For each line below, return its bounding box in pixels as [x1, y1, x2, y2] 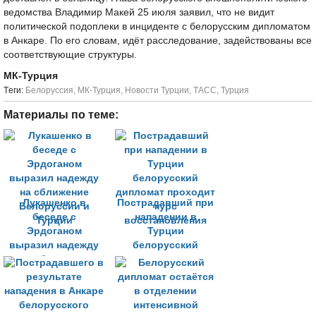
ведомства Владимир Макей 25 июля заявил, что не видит [4, 7, 274, 18]
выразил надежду [9, 240, 99, 250]
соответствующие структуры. [4, 49, 137, 60]
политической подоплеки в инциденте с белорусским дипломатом [4, 21, 310, 32]
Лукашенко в [22, 197, 86, 208]
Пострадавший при [117, 197, 214, 208]
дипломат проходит [116, 254, 215, 265]
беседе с [32, 212, 76, 222]
